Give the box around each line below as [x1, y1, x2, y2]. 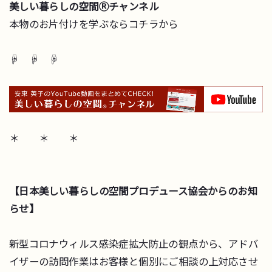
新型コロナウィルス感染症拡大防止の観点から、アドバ [8, 238, 259, 250]
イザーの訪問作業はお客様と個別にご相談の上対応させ [8, 256, 259, 267]
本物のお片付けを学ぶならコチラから [8, 19, 178, 30]
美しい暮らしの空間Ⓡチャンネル [8, 1, 159, 13]
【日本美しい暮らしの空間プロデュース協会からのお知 [8, 185, 258, 197]
